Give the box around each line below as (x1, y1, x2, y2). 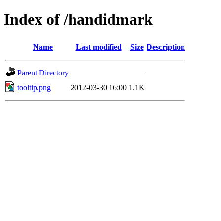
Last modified (75, 42, 122, 51)
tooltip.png (17, 83, 51, 92)
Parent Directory (17, 68, 69, 77)
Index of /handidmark (4, 10, 153, 29)
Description (147, 42, 185, 51)
